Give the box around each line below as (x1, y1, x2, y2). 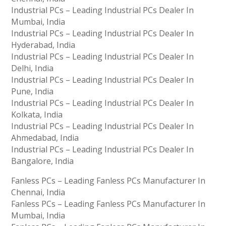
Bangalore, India (11, 155, 74, 167)
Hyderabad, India (11, 39, 76, 51)
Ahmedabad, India (11, 132, 79, 144)
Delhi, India (11, 63, 54, 74)
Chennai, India (11, 187, 66, 198)
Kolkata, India (11, 109, 63, 121)
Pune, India (11, 86, 54, 97)
